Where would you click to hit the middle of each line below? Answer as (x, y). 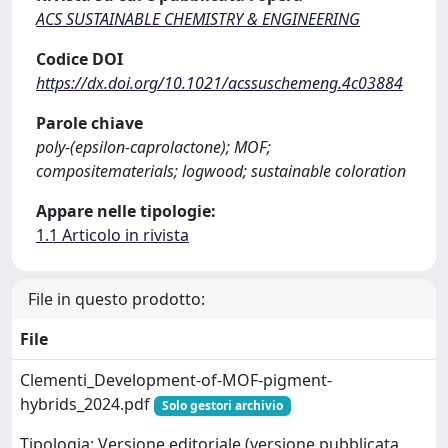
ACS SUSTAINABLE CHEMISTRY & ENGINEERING (198, 19)
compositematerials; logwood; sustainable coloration (221, 171)
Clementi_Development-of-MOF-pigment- (176, 380)
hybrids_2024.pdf (87, 404)
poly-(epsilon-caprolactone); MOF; (153, 147)
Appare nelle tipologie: (126, 211)
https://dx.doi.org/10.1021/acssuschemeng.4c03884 (219, 83)
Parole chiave (89, 123)
